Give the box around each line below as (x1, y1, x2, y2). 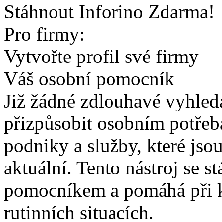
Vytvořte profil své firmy (4, 46, 199, 67)
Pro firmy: (4, 23, 85, 45)
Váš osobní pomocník (4, 68, 174, 89)
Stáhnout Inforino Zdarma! (4, 1, 215, 22)
